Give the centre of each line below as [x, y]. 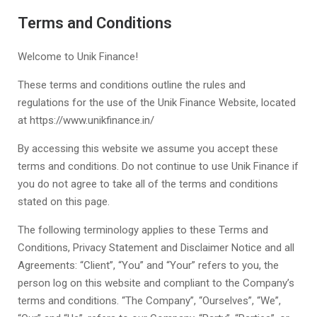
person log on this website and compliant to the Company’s [156, 283]
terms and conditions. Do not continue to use [125, 166]
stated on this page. [64, 202]
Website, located [257, 103]
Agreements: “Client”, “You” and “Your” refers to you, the [148, 265]
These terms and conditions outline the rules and [132, 85]
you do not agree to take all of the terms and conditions [148, 184]
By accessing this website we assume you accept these [148, 149]
